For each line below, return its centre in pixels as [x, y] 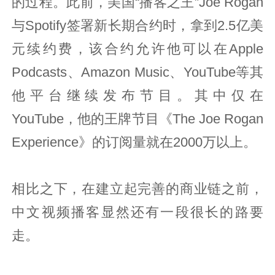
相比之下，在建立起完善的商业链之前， [137, 189]
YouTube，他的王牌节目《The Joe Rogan [137, 119]
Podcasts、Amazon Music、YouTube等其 [137, 72]
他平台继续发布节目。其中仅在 [137, 95]
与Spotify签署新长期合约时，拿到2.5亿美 [137, 25]
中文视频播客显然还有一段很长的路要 [137, 212]
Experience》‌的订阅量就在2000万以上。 [134, 142]
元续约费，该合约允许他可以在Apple [137, 49]
